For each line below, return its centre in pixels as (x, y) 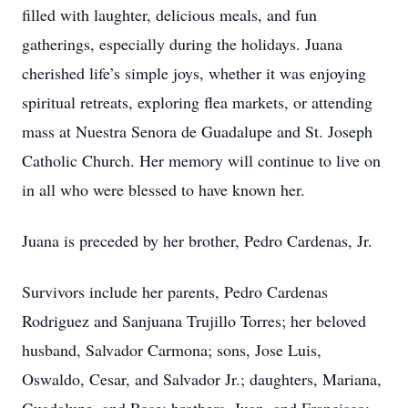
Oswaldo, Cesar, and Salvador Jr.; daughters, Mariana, (202, 379)
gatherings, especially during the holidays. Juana (182, 44)
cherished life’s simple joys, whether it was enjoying (194, 73)
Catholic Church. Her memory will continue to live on (201, 160)
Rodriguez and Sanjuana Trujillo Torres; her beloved (194, 321)
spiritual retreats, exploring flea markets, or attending (197, 102)
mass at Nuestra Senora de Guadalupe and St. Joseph (197, 131)
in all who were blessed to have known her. (163, 189)
